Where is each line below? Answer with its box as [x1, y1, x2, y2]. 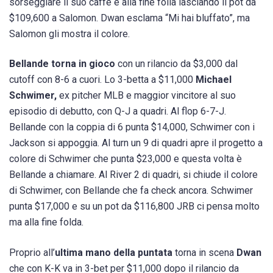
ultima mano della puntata [55, 246, 172, 258]
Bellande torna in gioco [9, 58, 115, 70]
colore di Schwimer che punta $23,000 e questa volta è [9, 153, 242, 165]
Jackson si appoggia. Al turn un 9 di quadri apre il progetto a [9, 137, 263, 149]
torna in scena [172, 246, 236, 258]
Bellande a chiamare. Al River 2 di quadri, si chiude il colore [9, 169, 258, 181]
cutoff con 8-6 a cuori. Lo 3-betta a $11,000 [9, 74, 193, 86]
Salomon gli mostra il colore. [9, 28, 130, 40]
